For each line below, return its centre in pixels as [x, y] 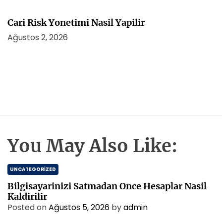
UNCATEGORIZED [33, 169]
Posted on [28, 207]
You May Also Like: [92, 146]
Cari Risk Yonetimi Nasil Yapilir [76, 23]
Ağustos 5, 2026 [79, 207]
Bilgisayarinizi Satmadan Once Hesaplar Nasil [107, 186]
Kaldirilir [27, 196]
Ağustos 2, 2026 [38, 37]
